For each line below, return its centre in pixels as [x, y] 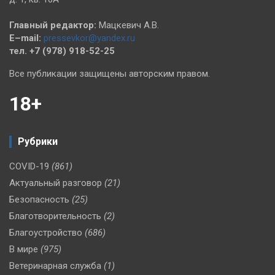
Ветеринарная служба [55, 265]
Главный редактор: [53, 25]
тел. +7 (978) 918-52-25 [62, 51]
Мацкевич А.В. [128, 25]
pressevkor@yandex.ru [89, 38]
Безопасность [39, 199]
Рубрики [38, 141]
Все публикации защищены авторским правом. [110, 73]
